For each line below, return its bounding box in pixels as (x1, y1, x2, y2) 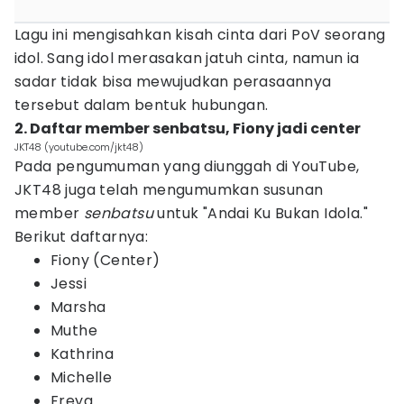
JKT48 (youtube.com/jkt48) (14, 140, 143, 154)
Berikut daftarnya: (14, 226, 149, 247)
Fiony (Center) (50, 250, 161, 271)
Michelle (50, 367, 113, 388)
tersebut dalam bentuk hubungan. (14, 95, 269, 115)
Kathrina (50, 344, 115, 364)
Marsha (50, 297, 106, 317)
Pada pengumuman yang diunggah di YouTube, (14, 156, 360, 177)
